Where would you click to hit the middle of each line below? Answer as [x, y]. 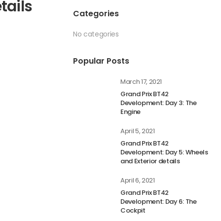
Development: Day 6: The [159, 202]
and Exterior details [150, 161]
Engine [131, 112]
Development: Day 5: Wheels [164, 152]
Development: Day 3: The [159, 103]
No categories [96, 34]
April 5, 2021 [138, 131]
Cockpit [133, 210]
